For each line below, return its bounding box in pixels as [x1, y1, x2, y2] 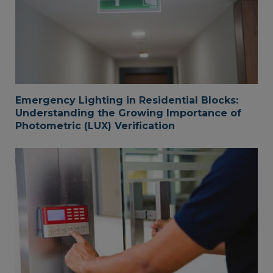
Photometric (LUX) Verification [15, 119, 175, 132]
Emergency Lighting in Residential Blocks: [15, 94, 238, 106]
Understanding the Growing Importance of [15, 107, 241, 119]
